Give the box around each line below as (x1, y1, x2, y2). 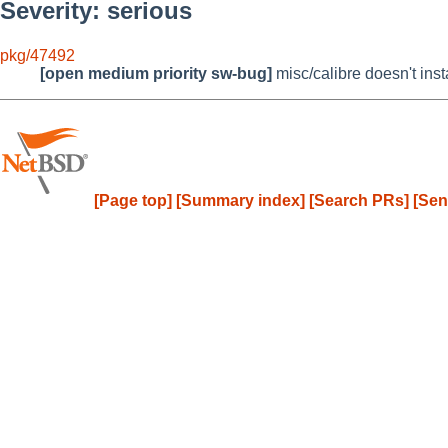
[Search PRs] (309, 191, 409, 209)
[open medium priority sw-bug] (40, 64, 272, 82)
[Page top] (94, 191, 172, 209)
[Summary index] (176, 191, 305, 209)
